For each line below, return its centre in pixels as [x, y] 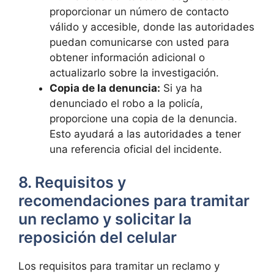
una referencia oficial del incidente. [136, 149]
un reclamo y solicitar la [105, 219]
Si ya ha [181, 88]
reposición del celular [98, 237]
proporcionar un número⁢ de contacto [139, 12]
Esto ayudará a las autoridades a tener [145, 134]
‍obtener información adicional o [127, 57]
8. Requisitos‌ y [72, 182]
